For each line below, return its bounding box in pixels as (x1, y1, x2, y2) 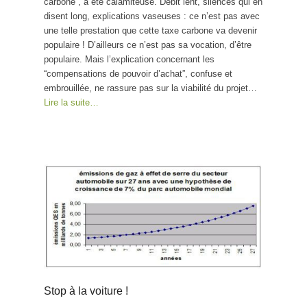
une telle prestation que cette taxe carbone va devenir (44, 25, 257, 36)
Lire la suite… (44, 97, 99, 108)
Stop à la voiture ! (44, 285, 128, 297)
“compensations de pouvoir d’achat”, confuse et (44, 69, 232, 79)
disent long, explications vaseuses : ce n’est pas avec (44, 11, 260, 22)
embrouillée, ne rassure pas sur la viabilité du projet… (44, 83, 257, 94)
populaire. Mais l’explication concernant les (44, 54, 214, 65)
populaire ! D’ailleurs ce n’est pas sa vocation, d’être (44, 40, 251, 51)
